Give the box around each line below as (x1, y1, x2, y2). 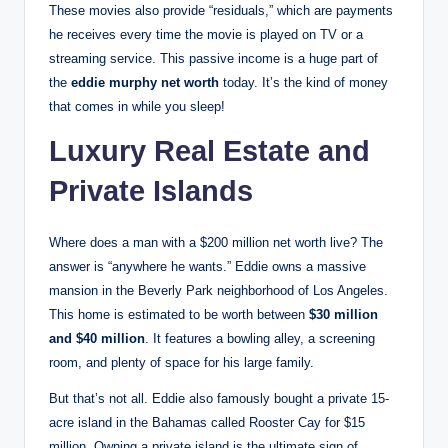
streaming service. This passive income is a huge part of (49, 51, 378, 67)
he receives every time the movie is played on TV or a (49, 27, 363, 43)
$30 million (309, 307, 378, 323)
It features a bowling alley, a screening (149, 331, 375, 347)
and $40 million (49, 331, 145, 347)
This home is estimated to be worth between (49, 307, 309, 323)
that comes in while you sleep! (49, 99, 225, 115)
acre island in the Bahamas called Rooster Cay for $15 (49, 415, 365, 431)
